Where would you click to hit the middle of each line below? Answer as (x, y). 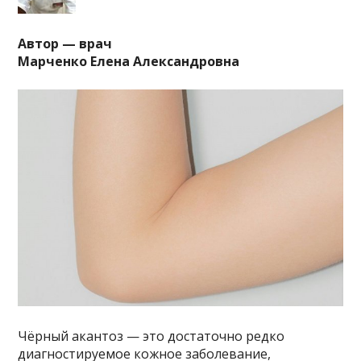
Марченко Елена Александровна (129, 61)
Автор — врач (65, 43)
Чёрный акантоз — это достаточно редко (151, 336)
